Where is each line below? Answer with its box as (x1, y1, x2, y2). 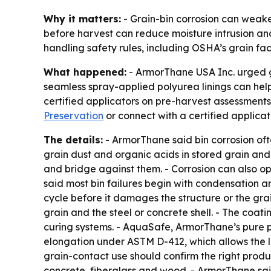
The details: (44, 134, 103, 146)
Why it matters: (44, 13, 121, 25)
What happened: (44, 66, 126, 79)
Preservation (44, 109, 103, 122)
